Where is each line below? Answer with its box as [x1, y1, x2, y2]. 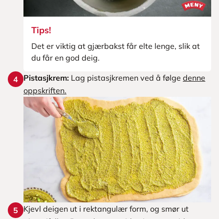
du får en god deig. [31, 53, 100, 63]
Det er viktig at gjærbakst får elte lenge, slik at [31, 41, 200, 51]
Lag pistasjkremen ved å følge [69, 73, 183, 83]
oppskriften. [23, 86, 66, 95]
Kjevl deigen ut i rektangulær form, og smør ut [23, 204, 189, 214]
